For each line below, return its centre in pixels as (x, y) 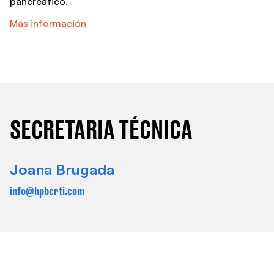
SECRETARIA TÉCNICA (101, 129)
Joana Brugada (62, 169)
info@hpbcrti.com (47, 191)
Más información (48, 23)
